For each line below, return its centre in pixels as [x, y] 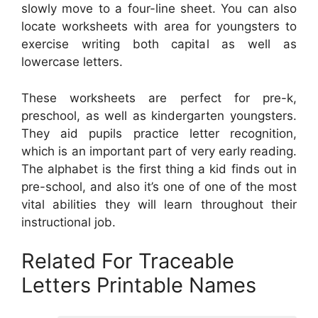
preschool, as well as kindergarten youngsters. [159, 115]
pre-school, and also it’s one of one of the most [159, 186]
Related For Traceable [128, 261]
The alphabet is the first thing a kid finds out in [159, 169]
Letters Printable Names [139, 285]
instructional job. [68, 222]
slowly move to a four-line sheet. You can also [159, 9]
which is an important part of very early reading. [159, 151]
